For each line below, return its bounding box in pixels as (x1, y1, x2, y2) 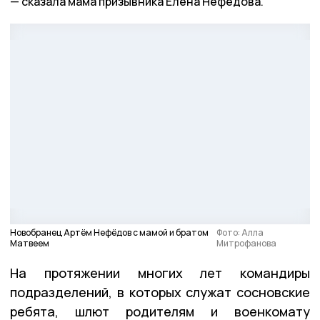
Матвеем (10, 236, 49, 249)
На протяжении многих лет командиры (10, 264, 310, 281)
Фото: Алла (216, 226, 264, 239)
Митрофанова (216, 236, 276, 249)
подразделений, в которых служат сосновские (10, 283, 310, 301)
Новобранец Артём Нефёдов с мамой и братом (10, 226, 209, 239)
